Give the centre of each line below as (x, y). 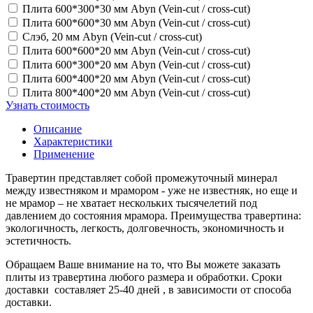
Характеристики (73, 142)
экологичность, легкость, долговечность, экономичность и (145, 228)
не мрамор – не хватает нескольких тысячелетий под (131, 203)
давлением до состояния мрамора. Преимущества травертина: (153, 216)
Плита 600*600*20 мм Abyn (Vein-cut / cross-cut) (136, 51)
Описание (58, 129)
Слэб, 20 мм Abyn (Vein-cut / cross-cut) (112, 37)
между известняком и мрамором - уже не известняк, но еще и (152, 191)
